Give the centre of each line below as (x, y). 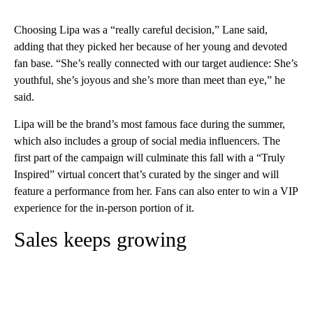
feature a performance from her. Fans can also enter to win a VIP (156, 191)
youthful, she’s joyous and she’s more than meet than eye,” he (150, 80)
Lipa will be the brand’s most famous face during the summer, (150, 124)
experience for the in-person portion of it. (104, 208)
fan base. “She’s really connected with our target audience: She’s (156, 63)
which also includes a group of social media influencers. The (147, 140)
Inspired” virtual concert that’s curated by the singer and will (146, 174)
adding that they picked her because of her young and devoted (151, 46)
